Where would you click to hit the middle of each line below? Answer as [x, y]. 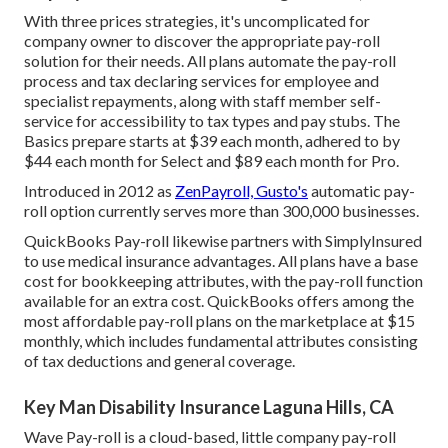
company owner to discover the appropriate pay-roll [202, 40]
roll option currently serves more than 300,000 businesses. [221, 210]
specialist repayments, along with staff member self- [202, 100]
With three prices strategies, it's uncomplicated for [197, 20]
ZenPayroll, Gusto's [241, 190]
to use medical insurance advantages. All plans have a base [221, 260]
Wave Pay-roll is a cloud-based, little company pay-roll [210, 436]
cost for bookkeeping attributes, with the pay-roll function [223, 280]
